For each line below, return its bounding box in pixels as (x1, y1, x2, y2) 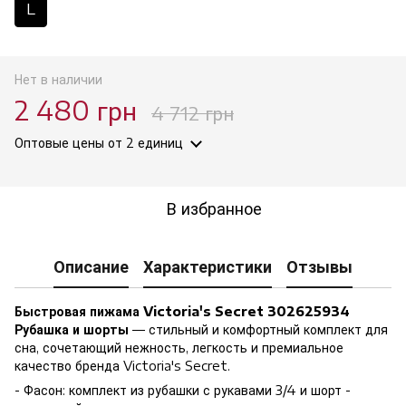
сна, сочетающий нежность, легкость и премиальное (14, 339, 343, 355)
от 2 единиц (104, 134, 183, 150)
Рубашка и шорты (14, 321, 129, 337)
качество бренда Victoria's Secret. (14, 357, 230, 373)
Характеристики (143, 256, 272, 277)
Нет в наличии (14, 71, 102, 87)
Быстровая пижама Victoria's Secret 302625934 (14, 303, 350, 319)
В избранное (166, 197, 262, 218)
